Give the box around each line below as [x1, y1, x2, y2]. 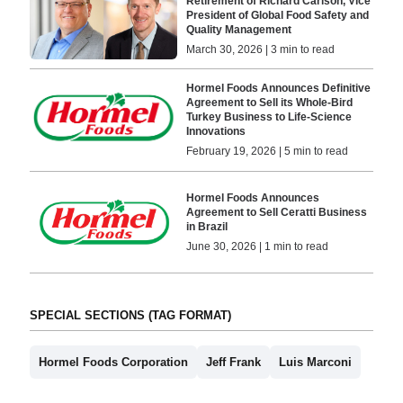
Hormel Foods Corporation [38, 355, 188, 370]
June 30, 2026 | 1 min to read [186, 239, 329, 253]
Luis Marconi [278, 355, 352, 370]
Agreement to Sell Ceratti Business [186, 205, 368, 219]
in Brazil [186, 219, 228, 233]
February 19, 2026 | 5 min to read [186, 145, 349, 158]
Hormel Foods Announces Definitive [186, 82, 372, 95]
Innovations [186, 125, 246, 139]
